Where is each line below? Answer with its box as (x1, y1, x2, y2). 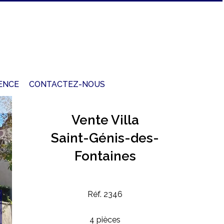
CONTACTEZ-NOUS (29, 79, 105, 89)
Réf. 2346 (87, 189, 122, 199)
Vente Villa (71, 112, 139, 128)
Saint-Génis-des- (51, 130, 159, 146)
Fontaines (74, 148, 136, 164)
